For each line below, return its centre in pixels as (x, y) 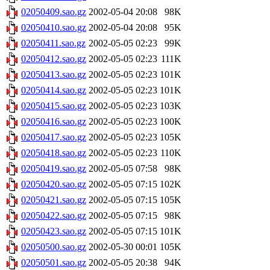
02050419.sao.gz (54, 169)
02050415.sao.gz (54, 106)
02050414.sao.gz (54, 90)
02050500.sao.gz (54, 247)
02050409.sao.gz (54, 12)
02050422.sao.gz (54, 216)
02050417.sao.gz (54, 137)
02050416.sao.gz (54, 122)
